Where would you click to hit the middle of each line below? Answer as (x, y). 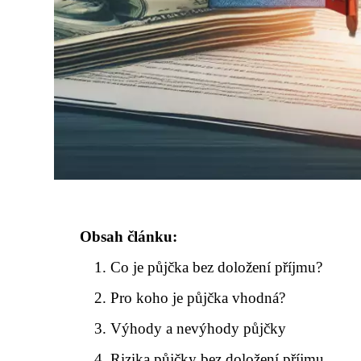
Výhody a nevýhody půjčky (199, 328)
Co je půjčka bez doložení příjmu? (217, 267)
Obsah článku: (129, 237)
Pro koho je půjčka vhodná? (198, 298)
